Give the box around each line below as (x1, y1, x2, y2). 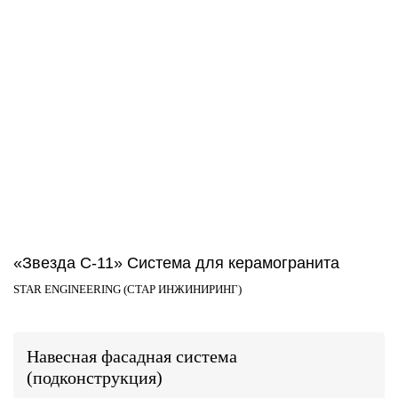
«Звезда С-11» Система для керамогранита (13, 254, 339, 272)
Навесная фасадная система (27, 346, 237, 366)
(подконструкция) (27, 368, 163, 387)
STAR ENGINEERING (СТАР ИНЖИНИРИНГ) (13, 283, 242, 296)
